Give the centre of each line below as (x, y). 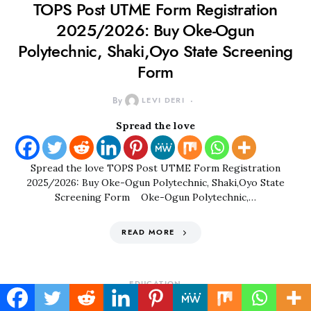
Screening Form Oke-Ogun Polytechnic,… (155, 197)
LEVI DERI (163, 100)
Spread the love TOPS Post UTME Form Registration (155, 168)
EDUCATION (155, 284)
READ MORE (148, 232)
